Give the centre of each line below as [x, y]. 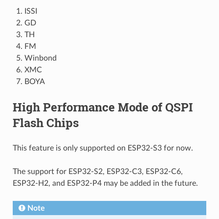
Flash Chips [45, 122]
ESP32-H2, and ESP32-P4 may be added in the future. [105, 183]
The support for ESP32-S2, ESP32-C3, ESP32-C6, [98, 171]
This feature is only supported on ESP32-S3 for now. [103, 148]
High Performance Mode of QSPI [102, 107]
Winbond [40, 58]
